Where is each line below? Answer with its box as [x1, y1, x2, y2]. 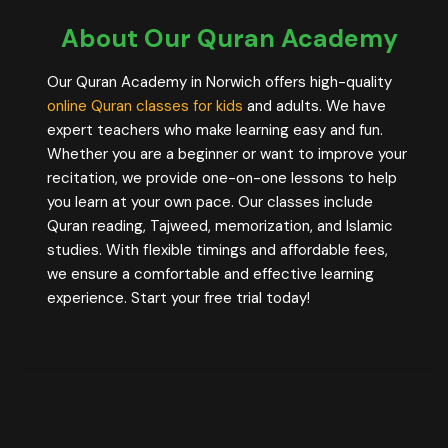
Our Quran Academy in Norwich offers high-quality [47, 72, 392, 93]
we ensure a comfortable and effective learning [47, 264, 374, 285]
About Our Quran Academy [60, 22, 398, 56]
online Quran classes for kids [47, 96, 243, 117]
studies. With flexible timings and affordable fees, [47, 240, 388, 261]
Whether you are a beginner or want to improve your [47, 144, 407, 165]
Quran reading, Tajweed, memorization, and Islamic [47, 216, 393, 237]
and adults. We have [243, 96, 386, 117]
